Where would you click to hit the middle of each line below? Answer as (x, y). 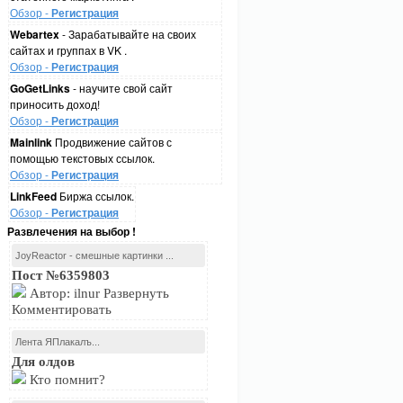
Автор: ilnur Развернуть (98, 293)
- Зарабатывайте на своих (128, 34)
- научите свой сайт (121, 88)
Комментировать (63, 309)
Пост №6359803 (61, 275)
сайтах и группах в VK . (68, 50)
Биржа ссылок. (95, 196)
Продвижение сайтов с (112, 142)
